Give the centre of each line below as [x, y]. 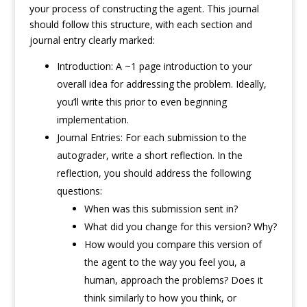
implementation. [93, 120]
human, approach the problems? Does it [173, 280]
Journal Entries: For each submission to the [151, 138]
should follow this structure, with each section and [140, 25]
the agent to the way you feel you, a [164, 262]
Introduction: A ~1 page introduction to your [154, 66]
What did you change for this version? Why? [180, 227]
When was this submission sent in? [161, 209]
